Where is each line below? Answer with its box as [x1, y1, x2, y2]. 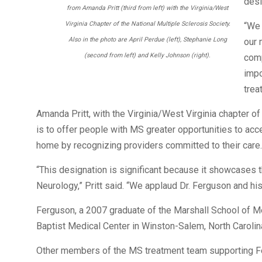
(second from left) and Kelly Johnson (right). [84, 51, 211, 59]
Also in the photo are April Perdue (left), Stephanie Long [68, 35, 227, 43]
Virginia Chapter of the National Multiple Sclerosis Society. [64, 19, 230, 27]
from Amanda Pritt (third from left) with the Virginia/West [67, 4, 228, 12]
